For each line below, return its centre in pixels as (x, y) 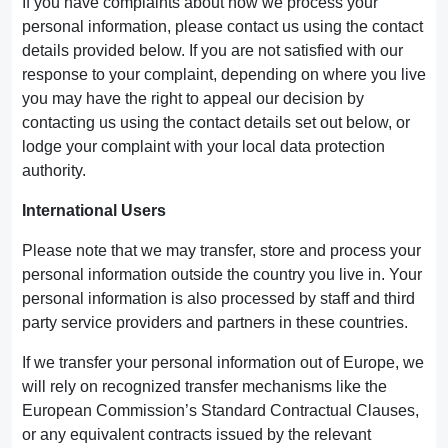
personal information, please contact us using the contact (222, 26)
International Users (94, 210)
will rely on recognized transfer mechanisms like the (204, 386)
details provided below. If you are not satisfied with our (212, 50)
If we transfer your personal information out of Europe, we (223, 362)
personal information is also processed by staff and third (218, 298)
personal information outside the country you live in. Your (222, 274)
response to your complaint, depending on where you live (224, 74)
